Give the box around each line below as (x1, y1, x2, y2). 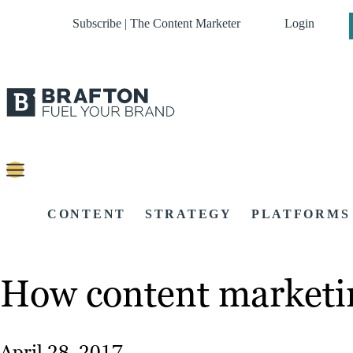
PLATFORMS (251, 207, 351, 221)
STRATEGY (145, 207, 232, 221)
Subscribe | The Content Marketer (72, 17, 240, 30)
